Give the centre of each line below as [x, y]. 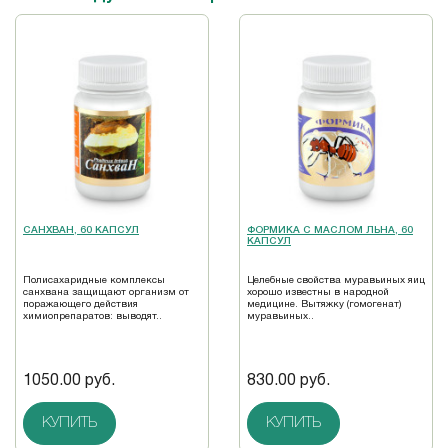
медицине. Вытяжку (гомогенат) [324, 305]
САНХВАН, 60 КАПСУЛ [81, 231]
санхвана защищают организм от [106, 293]
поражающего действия [80, 305]
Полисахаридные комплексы [94, 281]
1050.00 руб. [69, 381]
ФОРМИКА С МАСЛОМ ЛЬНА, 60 [330, 231]
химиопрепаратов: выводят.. [92, 317]
